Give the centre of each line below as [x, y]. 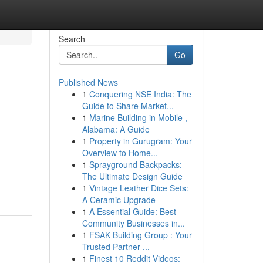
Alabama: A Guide [116, 129]
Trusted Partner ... [116, 247]
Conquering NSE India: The [140, 94]
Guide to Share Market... [128, 106]
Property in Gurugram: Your [140, 141]
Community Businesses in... [133, 223]
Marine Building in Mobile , [138, 117]
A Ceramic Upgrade [119, 200]
